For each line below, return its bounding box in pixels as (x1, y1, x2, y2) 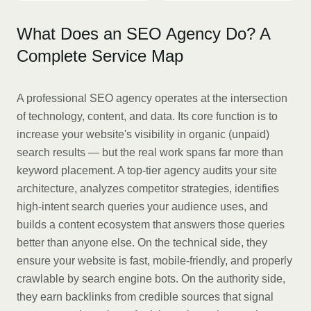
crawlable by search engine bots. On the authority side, (17, 273, 285, 285)
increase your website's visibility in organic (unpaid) (17, 128, 269, 140)
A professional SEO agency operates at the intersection (17, 92, 287, 104)
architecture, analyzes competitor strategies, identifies (17, 183, 279, 194)
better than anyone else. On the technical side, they (17, 237, 267, 249)
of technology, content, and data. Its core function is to (17, 110, 278, 122)
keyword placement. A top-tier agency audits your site (17, 165, 277, 176)
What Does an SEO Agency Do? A (17, 24, 270, 43)
